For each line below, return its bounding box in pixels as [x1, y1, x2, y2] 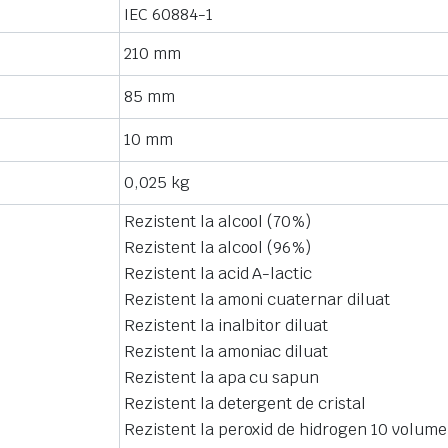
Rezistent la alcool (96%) [124, 237, 312, 258]
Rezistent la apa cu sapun [124, 367, 320, 388]
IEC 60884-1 [124, 4, 213, 25]
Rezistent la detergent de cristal [124, 393, 367, 414]
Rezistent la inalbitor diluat [124, 315, 329, 336]
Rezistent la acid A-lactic [124, 263, 313, 284]
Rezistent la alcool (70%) [124, 211, 312, 232]
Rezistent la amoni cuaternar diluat [124, 289, 390, 310]
